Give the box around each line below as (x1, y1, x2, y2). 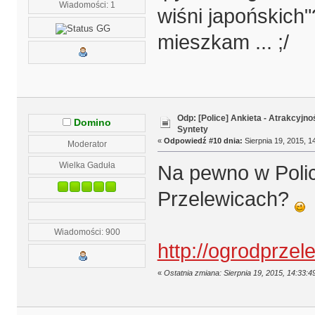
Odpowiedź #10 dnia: (163, 136, 243, 145)
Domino (74, 117, 112, 129)
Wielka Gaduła (58, 160, 115, 170)
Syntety (176, 124, 208, 134)
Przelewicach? (157, 188, 295, 211)
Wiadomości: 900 (53, 227, 120, 237)
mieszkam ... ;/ (157, 30, 289, 53)
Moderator (67, 139, 107, 149)
